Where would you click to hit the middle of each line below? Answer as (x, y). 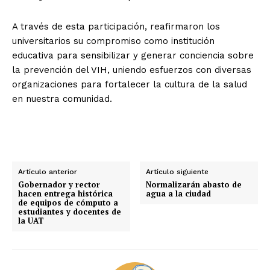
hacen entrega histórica (65, 193)
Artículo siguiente (177, 171)
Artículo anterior (48, 171)
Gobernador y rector (59, 184)
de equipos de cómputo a (68, 202)
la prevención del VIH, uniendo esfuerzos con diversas (132, 70)
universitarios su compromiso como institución (113, 41)
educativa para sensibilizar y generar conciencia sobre (133, 55)
